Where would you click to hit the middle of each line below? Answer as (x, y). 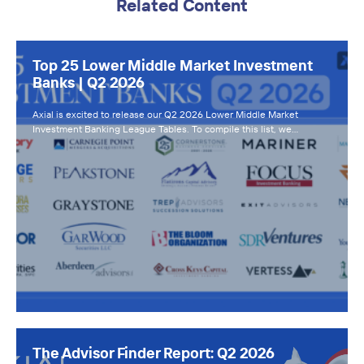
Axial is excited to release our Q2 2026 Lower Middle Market (165, 114)
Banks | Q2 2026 (89, 82)
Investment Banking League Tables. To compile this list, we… (165, 129)
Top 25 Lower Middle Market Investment (173, 65)
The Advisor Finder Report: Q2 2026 (154, 353)
